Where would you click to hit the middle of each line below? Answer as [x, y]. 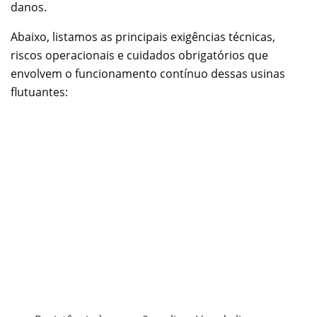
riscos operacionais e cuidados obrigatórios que [139, 55]
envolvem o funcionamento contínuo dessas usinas [148, 73]
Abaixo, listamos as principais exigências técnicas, [143, 36]
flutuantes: [39, 92]
